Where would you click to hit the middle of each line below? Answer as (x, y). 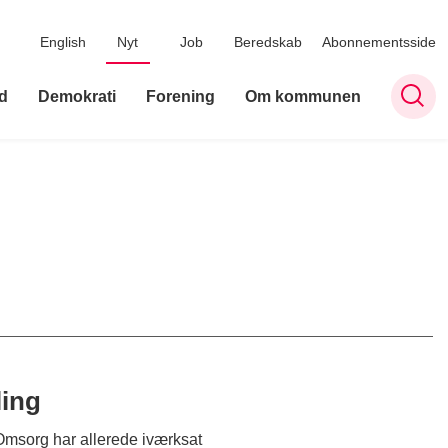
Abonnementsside (378, 41)
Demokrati (76, 96)
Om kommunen (302, 96)
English (62, 41)
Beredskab (267, 41)
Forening (180, 96)
